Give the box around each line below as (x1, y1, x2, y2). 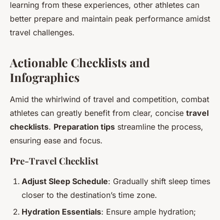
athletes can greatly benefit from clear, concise (10, 108, 186, 118)
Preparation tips (54, 122, 115, 132)
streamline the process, (115, 122, 203, 132)
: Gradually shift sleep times (108, 176, 210, 186)
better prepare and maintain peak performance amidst (10, 14, 210, 24)
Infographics (10, 69, 80, 85)
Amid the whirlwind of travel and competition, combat (10, 94, 209, 104)
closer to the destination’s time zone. (22, 190, 157, 200)
